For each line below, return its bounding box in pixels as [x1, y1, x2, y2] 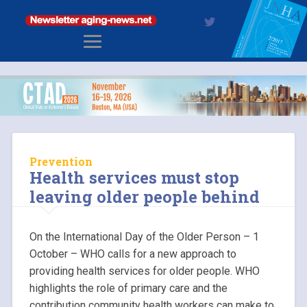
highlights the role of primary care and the [29, 282, 228, 295]
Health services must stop [29, 167, 239, 189]
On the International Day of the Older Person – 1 [29, 230, 259, 244]
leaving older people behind [29, 186, 260, 208]
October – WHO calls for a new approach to [29, 247, 236, 261]
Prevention [29, 154, 93, 169]
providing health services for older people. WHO [29, 265, 260, 278]
